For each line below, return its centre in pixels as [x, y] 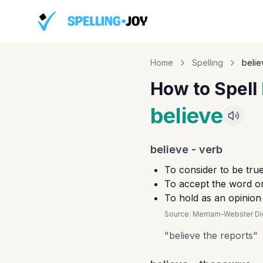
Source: [178, 214]
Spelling [208, 63]
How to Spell [206, 89]
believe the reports [211, 235]
